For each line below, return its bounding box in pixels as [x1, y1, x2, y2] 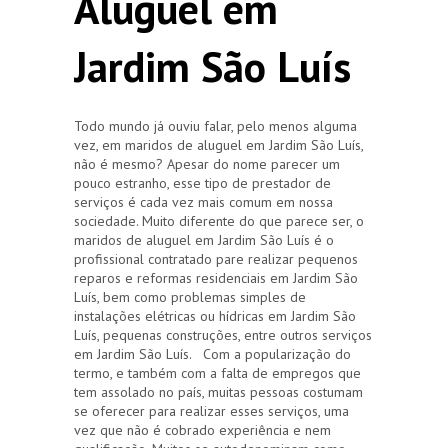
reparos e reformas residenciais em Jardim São [74, 268, 358, 287]
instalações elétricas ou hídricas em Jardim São [74, 306, 356, 325]
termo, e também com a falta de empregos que [74, 363, 361, 382]
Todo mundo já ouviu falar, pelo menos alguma [74, 116, 357, 135]
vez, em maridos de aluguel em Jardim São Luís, [74, 135, 363, 154]
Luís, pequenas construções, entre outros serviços [74, 325, 372, 344]
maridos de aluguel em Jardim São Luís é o [74, 230, 334, 249]
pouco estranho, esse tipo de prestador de [74, 173, 331, 192]
